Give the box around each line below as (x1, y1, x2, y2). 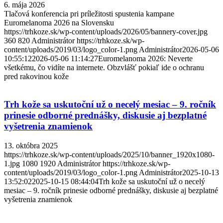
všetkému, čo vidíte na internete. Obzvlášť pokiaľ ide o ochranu (4, 63, 204, 72)
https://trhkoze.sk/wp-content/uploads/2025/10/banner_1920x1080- (4, 150, 215, 159)
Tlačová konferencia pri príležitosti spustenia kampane (4, 9, 174, 18)
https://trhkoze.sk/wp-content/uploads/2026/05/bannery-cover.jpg (4, 27, 208, 36)
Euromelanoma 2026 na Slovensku (4, 18, 114, 27)
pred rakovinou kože (4, 72, 69, 81)
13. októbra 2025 (4, 141, 58, 150)
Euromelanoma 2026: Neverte (98, 54, 193, 63)
